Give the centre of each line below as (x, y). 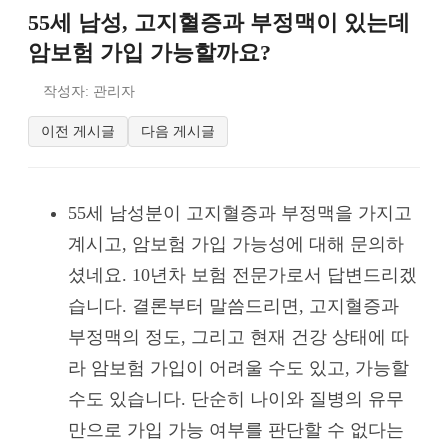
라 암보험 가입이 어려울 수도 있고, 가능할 (238, 367)
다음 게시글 (178, 130)
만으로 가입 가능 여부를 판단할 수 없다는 (236, 429)
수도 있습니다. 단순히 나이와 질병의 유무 (236, 398)
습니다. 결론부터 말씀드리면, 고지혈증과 (233, 305)
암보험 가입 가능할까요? (149, 52)
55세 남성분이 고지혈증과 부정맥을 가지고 (240, 212)
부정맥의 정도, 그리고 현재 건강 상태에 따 (238, 336)
